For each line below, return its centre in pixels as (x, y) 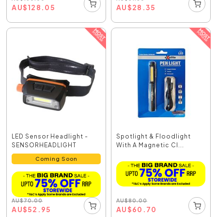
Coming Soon (56, 159)
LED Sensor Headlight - (50, 137)
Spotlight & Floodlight (154, 137)
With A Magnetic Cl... (150, 145)
